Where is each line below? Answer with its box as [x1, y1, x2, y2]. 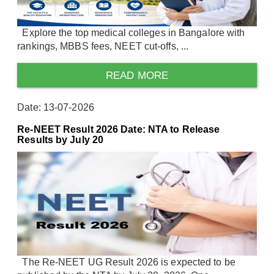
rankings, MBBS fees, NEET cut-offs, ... [17, 40, 189, 51]
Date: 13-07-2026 [17, 102, 94, 113]
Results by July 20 [17, 134, 104, 145]
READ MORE [106, 69, 168, 81]
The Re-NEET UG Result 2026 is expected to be [17, 257, 235, 268]
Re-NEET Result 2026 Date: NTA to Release [17, 124, 220, 135]
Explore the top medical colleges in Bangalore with [17, 27, 245, 38]
